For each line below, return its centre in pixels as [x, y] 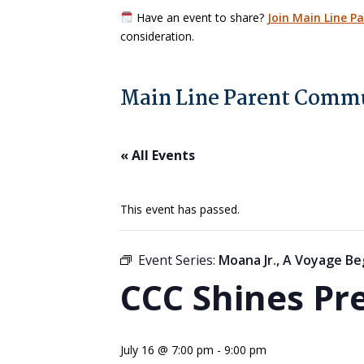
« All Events [158, 155]
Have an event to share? [200, 17]
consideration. [157, 36]
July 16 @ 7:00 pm [167, 349]
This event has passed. [180, 209]
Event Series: [178, 260]
